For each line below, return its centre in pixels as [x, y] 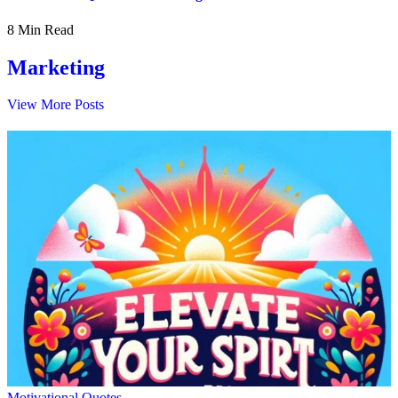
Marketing [56, 67]
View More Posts [56, 105]
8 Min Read [40, 29]
